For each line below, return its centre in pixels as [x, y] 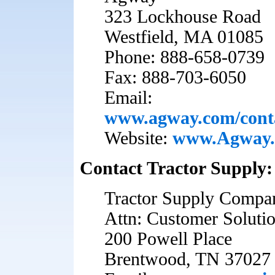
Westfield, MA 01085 [184, 37]
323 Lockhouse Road [183, 17]
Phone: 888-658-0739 [184, 57]
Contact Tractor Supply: [176, 168]
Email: [128, 98]
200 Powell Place [168, 239]
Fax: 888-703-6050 [175, 77]
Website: [138, 138]
